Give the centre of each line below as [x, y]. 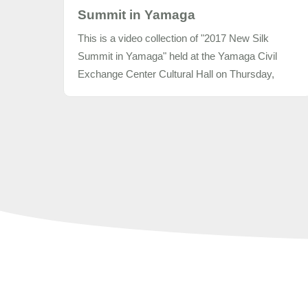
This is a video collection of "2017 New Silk [173, 38]
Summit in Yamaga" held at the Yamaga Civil [177, 56]
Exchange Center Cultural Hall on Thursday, [176, 74]
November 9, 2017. [121, 92]
